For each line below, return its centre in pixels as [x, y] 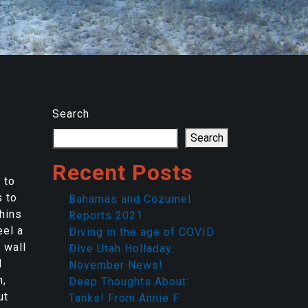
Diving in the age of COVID [142, 232]
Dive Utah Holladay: [122, 249]
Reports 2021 [106, 216]
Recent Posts [123, 173]
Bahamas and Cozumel [130, 199]
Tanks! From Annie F [124, 298]
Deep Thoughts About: [129, 282]
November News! [116, 265]
